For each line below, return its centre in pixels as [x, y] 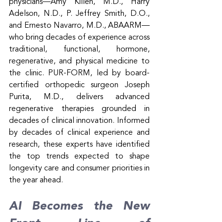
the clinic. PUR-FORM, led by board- [79, 73]
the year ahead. [36, 180]
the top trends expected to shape [79, 156]
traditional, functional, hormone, [79, 49]
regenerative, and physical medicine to [79, 61]
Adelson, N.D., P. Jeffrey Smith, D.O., [79, 14]
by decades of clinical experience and [79, 133]
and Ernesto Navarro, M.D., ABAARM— [79, 26]
